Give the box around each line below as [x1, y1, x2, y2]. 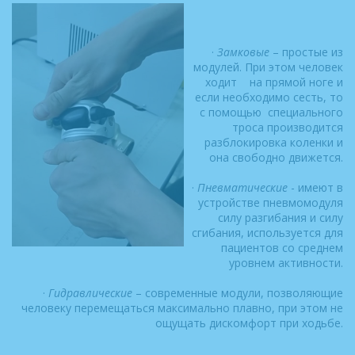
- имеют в [288, 180, 343, 195]
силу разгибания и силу [218, 210, 343, 225]
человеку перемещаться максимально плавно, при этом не [21, 300, 343, 315]
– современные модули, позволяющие [132, 285, 343, 300]
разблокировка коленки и [204, 135, 343, 150]
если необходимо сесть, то [195, 90, 343, 105]
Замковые [217, 44, 269, 59]
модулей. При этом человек [193, 59, 343, 74]
